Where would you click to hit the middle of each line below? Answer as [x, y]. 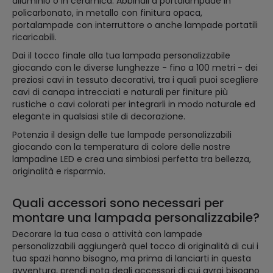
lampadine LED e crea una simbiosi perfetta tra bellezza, [132, 159]
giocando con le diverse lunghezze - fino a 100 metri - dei [135, 68]
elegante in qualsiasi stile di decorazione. [99, 117]
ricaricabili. [34, 37]
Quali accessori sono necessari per [118, 203]
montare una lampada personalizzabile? [136, 218]
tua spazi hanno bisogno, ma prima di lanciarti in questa [132, 259]
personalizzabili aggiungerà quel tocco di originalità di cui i [135, 246]
